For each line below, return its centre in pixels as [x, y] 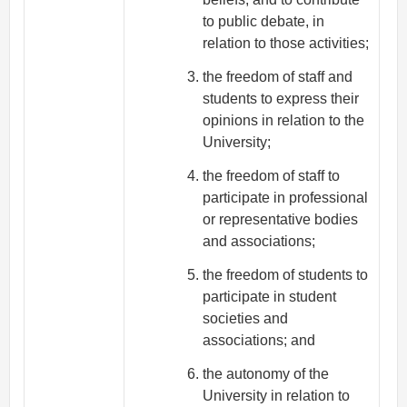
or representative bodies [281, 220]
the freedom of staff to [272, 176]
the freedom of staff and [278, 77]
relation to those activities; [286, 44]
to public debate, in [264, 22]
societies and [246, 318]
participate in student [270, 296]
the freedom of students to [286, 274]
